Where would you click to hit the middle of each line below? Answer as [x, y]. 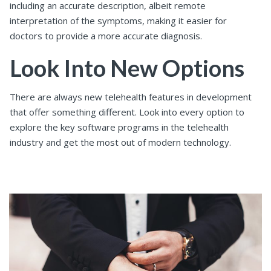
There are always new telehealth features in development [131, 96]
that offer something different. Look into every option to [127, 112]
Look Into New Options [127, 68]
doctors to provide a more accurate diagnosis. [106, 36]
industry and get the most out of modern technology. [120, 142]
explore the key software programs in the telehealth [119, 127]
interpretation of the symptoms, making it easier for [118, 21]
